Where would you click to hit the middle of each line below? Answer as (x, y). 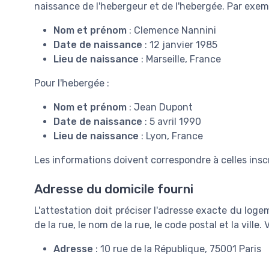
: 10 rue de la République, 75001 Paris (177, 249)
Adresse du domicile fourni (114, 189)
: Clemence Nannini (171, 30)
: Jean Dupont (160, 107)
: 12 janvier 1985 (180, 44)
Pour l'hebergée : (72, 83)
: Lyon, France (171, 136)
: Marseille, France (180, 59)
